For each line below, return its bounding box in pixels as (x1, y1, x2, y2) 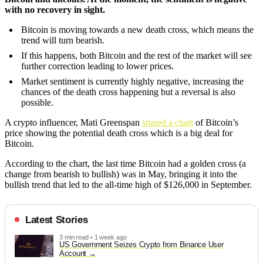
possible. (21, 97, 56, 107)
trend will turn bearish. (21, 35, 104, 45)
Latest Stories (25, 214, 88, 225)
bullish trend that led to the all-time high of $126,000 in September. (5, 179, 252, 190)
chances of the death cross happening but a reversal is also (21, 86, 235, 97)
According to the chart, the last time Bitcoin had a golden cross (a (5, 158, 246, 168)
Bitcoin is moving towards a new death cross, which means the (21, 24, 254, 35)
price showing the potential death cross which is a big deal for (5, 127, 232, 138)
